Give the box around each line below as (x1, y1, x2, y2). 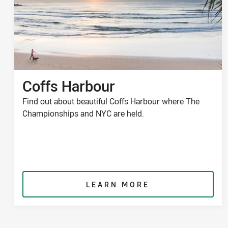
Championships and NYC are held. (22, 108, 144, 120)
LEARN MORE (86, 180, 150, 190)
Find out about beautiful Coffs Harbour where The (22, 96, 199, 107)
